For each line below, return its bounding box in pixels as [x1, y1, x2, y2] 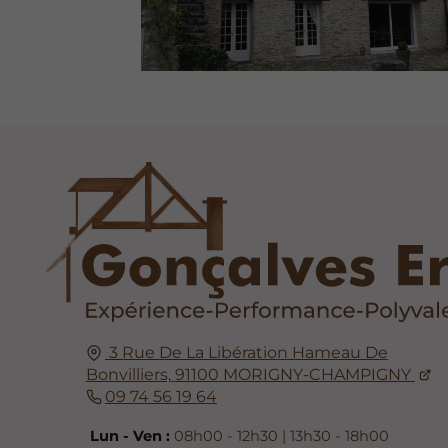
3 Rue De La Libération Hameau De [108, 342, 388, 362]
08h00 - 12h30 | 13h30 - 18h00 [170, 427, 390, 446]
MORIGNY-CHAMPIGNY [222, 364, 411, 384]
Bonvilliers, [85, 364, 171, 384]
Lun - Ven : [90, 427, 171, 446]
